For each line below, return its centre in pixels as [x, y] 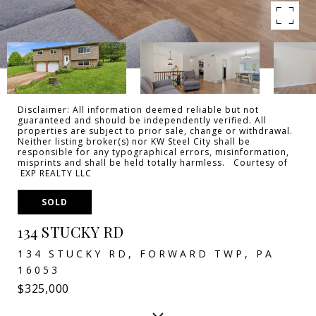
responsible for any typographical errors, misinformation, [153, 152]
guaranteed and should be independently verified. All [142, 120]
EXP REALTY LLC [55, 173]
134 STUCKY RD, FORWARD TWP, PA [146, 254]
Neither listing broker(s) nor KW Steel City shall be [134, 141]
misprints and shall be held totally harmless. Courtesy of [153, 163]
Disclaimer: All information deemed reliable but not [138, 110]
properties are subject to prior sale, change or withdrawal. [155, 131]
